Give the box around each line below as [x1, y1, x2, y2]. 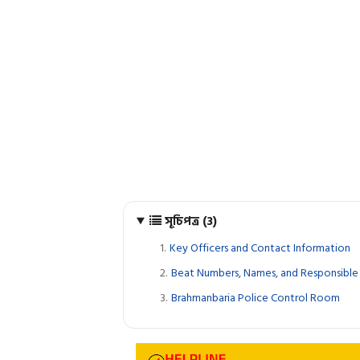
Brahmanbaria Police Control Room [171, 288, 340, 307]
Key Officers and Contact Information [170, 239, 350, 257]
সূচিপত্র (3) [161, 211, 217, 231]
